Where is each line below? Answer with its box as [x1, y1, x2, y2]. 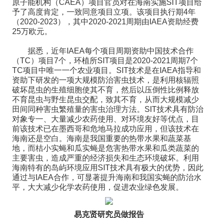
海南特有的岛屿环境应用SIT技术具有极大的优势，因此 [12, 163, 203, 172]
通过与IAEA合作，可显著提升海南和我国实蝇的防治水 [12, 173, 201, 182]
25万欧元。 [12, 27, 52, 36]
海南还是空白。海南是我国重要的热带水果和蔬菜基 [12, 134, 191, 143]
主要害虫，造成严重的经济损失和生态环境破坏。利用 [12, 154, 199, 162]
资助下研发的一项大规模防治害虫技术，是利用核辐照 [12, 76, 199, 84]
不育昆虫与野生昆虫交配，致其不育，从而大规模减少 [12, 95, 199, 104]
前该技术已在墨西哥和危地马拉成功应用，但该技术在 [12, 125, 199, 133]
